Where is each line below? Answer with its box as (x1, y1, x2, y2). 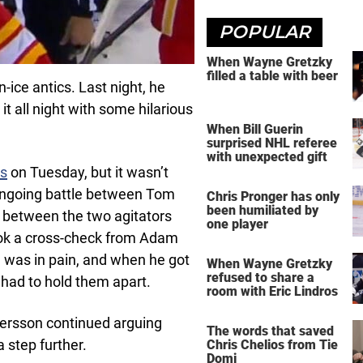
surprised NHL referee (207, 135, 337, 151)
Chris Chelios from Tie (207, 336, 338, 352)
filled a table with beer (207, 68, 338, 83)
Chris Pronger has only (207, 188, 340, 204)
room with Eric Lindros (207, 283, 338, 299)
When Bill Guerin (207, 121, 303, 137)
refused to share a (207, 269, 314, 285)
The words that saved (207, 322, 334, 339)
